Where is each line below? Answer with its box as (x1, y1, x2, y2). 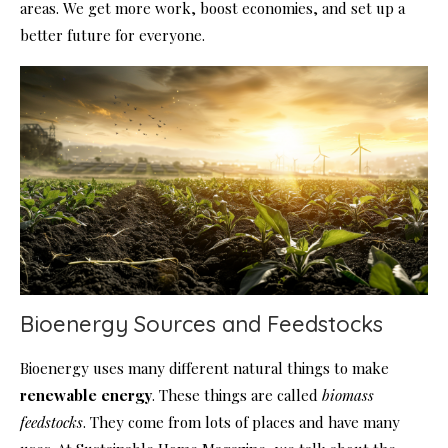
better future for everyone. (20, 25, 205, 45)
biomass (322, 384, 374, 405)
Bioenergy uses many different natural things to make (20, 357, 389, 378)
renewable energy (20, 384, 152, 405)
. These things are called (152, 384, 322, 405)
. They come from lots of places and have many (83, 411, 400, 432)
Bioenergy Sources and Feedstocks (20, 309, 383, 338)
